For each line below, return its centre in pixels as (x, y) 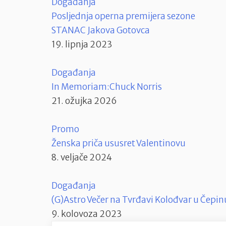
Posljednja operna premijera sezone (123, 16)
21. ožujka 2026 (84, 101)
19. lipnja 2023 (82, 45)
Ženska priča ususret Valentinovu (119, 144)
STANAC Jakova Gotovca (101, 31)
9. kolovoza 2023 (87, 214)
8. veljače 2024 (82, 158)
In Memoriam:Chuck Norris (107, 87)
